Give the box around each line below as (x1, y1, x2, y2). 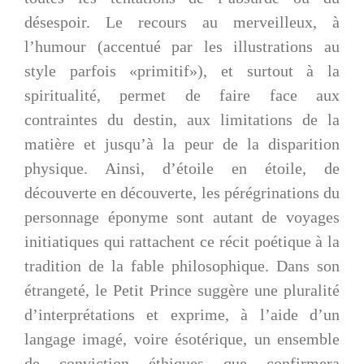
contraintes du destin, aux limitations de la (24, 110, 340, 129)
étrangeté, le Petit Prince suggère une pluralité (24, 281, 340, 300)
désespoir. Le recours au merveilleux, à (24, 13, 340, 32)
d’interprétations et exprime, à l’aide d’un (24, 305, 340, 324)
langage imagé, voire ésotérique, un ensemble (24, 330, 340, 349)
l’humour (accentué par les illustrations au (24, 37, 340, 56)
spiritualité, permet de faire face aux (24, 86, 340, 105)
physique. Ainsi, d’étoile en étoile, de (24, 159, 340, 178)
